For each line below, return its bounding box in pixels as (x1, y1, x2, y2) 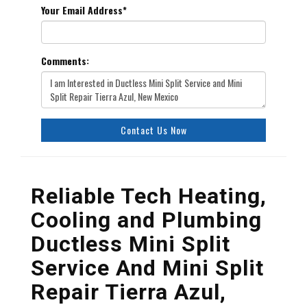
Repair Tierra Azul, (31, 279, 226, 305)
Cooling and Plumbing (31, 207, 262, 233)
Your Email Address (41, 3, 123, 17)
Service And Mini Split (31, 255, 264, 281)
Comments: (41, 53, 89, 68)
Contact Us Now (120, 123, 187, 137)
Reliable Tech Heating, (31, 183, 267, 209)
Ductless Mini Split (31, 231, 230, 257)
